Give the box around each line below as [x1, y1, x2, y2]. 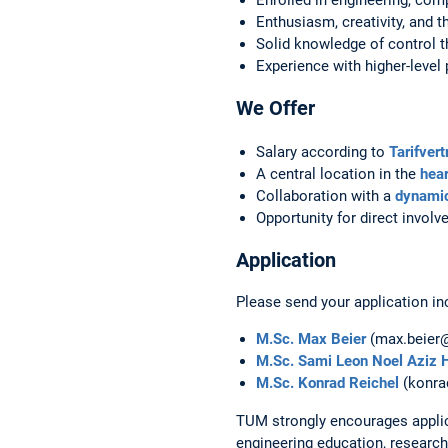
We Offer [236, 95, 315, 120]
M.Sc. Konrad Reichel [256, 373, 399, 392]
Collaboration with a [256, 186, 395, 205]
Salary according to [256, 142, 389, 161]
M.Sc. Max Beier [256, 329, 366, 348]
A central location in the [256, 164, 420, 183]
